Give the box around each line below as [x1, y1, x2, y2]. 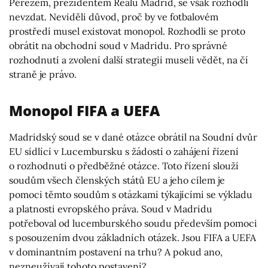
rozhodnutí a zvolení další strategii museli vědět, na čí [9, 54, 248, 66]
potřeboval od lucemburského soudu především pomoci [9, 217, 257, 230]
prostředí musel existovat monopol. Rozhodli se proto [9, 25, 245, 38]
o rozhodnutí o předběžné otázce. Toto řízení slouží [9, 160, 239, 172]
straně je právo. [9, 68, 77, 81]
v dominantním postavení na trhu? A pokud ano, [9, 246, 223, 258]
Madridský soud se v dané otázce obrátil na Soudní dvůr [9, 131, 257, 144]
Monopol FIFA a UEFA [9, 100, 160, 121]
